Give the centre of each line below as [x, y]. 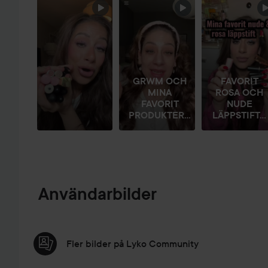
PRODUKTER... [160, 115]
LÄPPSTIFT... [240, 115]
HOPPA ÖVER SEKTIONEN [108, 8]
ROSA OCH [240, 92]
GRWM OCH [160, 81]
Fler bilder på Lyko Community [133, 244]
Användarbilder [98, 194]
